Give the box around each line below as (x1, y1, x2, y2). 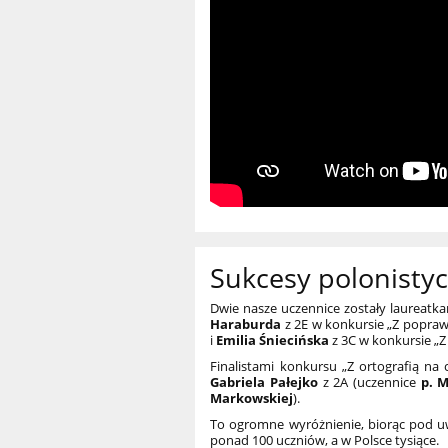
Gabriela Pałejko (210, 373, 318, 392)
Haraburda (210, 315, 282, 334)
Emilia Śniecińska (216, 331, 330, 350)
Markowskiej (210, 389, 294, 408)
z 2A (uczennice (318, 373, 421, 392)
